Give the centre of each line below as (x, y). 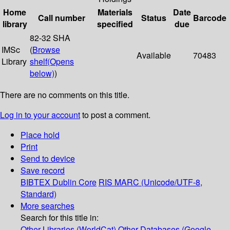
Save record (43, 170)
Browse (46, 50)
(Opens (61, 62)
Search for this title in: (60, 218)
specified (115, 24)
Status (154, 18)
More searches (47, 206)
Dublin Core (74, 182)
